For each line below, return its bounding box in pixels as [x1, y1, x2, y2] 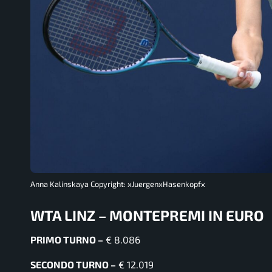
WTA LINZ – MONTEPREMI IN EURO [30, 206, 264, 225]
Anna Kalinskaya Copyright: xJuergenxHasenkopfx [30, 179, 205, 189]
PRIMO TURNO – [30, 233, 103, 245]
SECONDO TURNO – [30, 258, 116, 270]
